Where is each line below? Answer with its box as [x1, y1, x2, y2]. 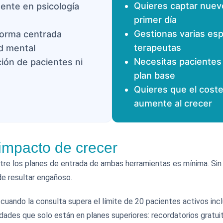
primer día [134, 14, 177, 25]
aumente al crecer [134, 98, 212, 109]
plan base [134, 70, 175, 81]
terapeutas [134, 42, 181, 53]
